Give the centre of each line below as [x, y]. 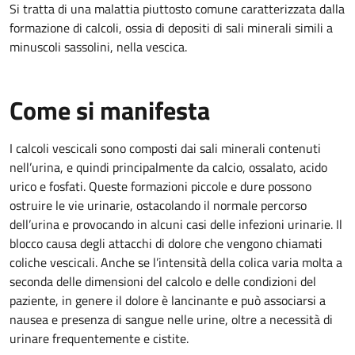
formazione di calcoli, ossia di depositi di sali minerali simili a [171, 28]
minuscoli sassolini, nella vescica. [98, 47]
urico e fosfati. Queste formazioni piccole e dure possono [160, 186]
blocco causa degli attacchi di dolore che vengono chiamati [166, 243]
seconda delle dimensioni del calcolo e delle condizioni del [163, 281]
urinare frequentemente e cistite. [99, 338]
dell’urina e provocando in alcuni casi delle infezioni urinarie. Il [176, 224]
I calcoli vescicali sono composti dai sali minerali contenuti [165, 148]
